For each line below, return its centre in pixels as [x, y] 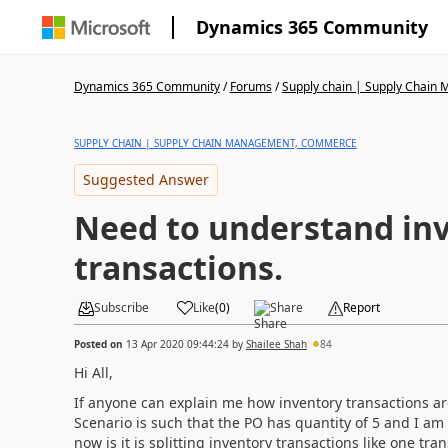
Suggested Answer [145, 179]
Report [361, 307]
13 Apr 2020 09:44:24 [177, 343]
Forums [250, 86]
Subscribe [121, 307]
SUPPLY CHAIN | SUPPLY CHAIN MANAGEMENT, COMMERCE [215, 143]
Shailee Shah [276, 343]
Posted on [99, 343]
